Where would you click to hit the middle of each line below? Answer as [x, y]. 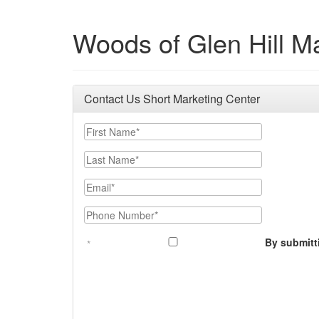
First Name [109, 130]
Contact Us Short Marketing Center [172, 99]
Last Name [109, 157]
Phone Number [119, 213]
